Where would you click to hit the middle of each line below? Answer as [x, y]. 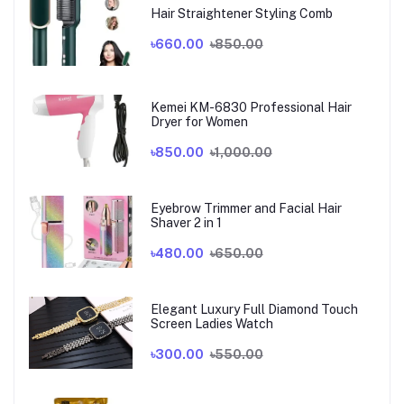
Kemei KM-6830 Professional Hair [251, 107]
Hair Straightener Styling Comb [241, 13]
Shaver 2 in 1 [186, 222]
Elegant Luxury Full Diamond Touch [254, 309]
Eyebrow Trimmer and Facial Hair [246, 208]
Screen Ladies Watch [211, 323]
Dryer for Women [199, 121]
